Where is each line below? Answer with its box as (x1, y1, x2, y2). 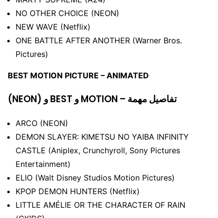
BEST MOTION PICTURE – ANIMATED (8, 71, 149, 81)
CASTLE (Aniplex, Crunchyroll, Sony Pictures (16, 145, 180, 155)
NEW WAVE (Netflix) (16, 22, 91, 32)
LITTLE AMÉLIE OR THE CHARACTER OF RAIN (16, 200, 185, 210)
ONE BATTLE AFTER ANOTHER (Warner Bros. (16, 36, 182, 46)
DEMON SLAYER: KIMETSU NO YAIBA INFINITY (16, 131, 189, 142)
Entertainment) (16, 159, 71, 169)
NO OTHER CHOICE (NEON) (16, 8, 119, 18)
